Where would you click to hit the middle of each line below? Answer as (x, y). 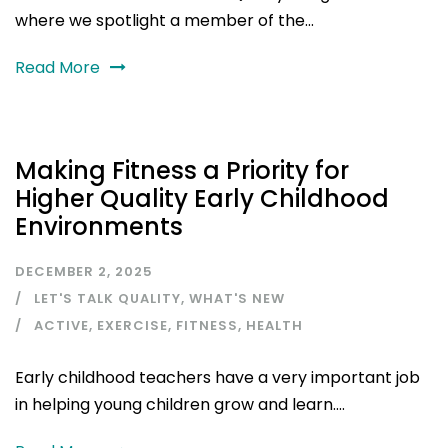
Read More (57, 68)
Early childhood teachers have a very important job (217, 377)
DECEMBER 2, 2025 (84, 271)
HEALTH (274, 325)
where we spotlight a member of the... (164, 21)
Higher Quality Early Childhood (202, 198)
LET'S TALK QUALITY (107, 298)
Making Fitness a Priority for (182, 170)
